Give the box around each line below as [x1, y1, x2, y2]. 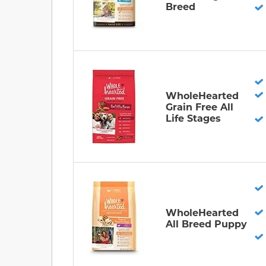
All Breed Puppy [166, 217, 247, 230]
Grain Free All [166, 100, 233, 113]
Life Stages [166, 111, 221, 124]
